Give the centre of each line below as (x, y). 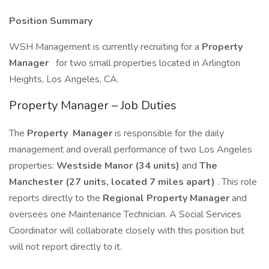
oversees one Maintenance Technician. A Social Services (125, 214)
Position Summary (51, 21)
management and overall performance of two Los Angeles (131, 150)
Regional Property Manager (167, 198)
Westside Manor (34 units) (118, 166)
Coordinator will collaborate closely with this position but (127, 231)
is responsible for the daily (169, 133)
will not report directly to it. (65, 247)
